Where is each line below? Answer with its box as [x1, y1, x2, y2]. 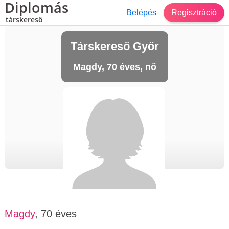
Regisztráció [171, 8, 217, 17]
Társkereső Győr [70, 40, 159, 53]
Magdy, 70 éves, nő [73, 62, 156, 72]
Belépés [126, 8, 156, 17]
